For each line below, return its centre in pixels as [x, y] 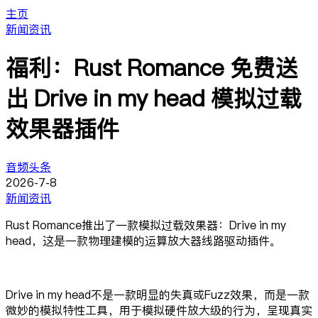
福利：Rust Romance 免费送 [152, 67]
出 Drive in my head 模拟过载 [154, 98]
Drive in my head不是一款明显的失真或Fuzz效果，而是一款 [158, 294]
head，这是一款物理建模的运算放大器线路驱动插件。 [143, 240]
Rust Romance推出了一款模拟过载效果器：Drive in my [146, 225]
